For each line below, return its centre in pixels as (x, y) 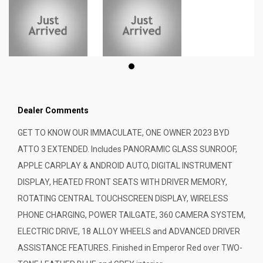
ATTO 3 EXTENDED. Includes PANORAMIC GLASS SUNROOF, (127, 149)
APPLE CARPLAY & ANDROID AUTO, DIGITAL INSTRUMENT (125, 166)
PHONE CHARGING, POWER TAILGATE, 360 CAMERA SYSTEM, (131, 215)
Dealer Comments (53, 111)
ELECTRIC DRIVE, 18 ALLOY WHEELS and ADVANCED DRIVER (129, 232)
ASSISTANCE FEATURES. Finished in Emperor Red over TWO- (130, 248)
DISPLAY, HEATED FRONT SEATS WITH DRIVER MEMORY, (122, 182)
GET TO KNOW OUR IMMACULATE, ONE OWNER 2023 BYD (124, 133)
